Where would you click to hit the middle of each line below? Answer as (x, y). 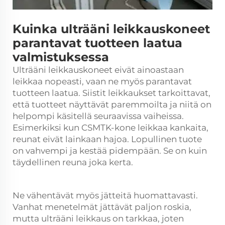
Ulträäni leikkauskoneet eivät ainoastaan (98, 70)
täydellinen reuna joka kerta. (73, 162)
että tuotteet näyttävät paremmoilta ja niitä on (112, 104)
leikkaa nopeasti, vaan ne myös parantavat (102, 81)
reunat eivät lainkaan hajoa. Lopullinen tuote (107, 139)
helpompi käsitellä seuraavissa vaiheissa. (98, 116)
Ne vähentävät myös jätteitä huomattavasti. (105, 195)
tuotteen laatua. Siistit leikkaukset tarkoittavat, (111, 93)
